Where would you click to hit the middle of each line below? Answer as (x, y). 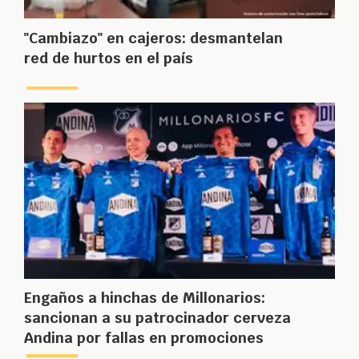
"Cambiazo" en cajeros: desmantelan (153, 38)
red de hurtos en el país (109, 58)
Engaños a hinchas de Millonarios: (145, 298)
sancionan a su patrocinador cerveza (157, 318)
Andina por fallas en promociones (144, 338)
